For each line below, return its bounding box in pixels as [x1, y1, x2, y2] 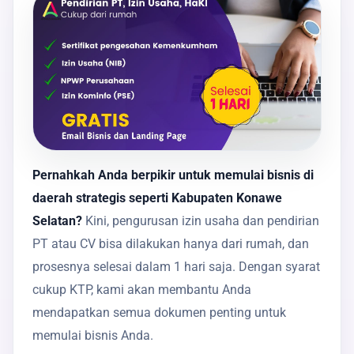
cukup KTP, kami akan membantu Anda [32, 281, 251, 297]
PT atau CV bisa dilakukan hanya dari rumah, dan [32, 235, 309, 251]
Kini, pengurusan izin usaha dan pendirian [82, 213, 319, 228]
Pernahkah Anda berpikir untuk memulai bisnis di [32, 167, 314, 183]
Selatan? [32, 213, 82, 228]
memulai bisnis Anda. [32, 327, 153, 343]
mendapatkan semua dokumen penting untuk [32, 304, 286, 320]
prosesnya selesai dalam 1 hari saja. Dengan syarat [32, 258, 320, 274]
